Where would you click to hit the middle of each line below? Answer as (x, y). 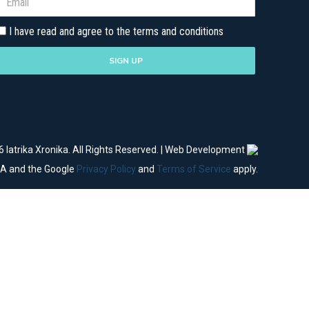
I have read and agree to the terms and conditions (117, 31)
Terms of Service (194, 169)
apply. (245, 169)
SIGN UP (126, 60)
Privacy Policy (106, 169)
